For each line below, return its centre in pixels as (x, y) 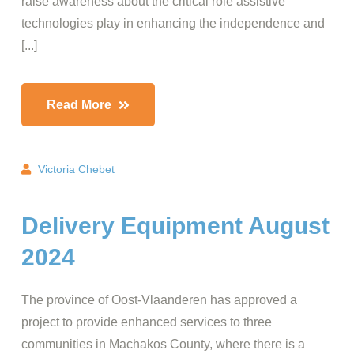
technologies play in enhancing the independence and (173, 23)
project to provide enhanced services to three (147, 322)
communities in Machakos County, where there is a (163, 344)
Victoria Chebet (76, 169)
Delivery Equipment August (175, 226)
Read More (81, 105)
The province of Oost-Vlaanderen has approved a (159, 300)
